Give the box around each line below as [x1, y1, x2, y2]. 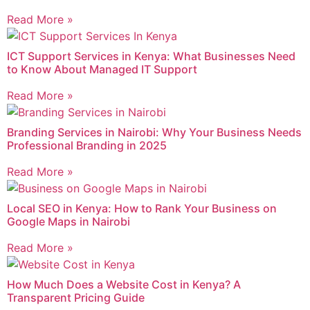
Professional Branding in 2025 [7, 138, 167, 153]
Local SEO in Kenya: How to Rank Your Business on [7, 201, 277, 216]
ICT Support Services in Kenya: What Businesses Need [7, 49, 295, 64]
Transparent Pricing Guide [7, 291, 145, 305]
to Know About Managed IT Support [7, 62, 197, 77]
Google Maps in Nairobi [7, 215, 130, 229]
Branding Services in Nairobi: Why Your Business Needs [7, 125, 302, 140]
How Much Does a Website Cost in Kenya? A [7, 277, 241, 292]
